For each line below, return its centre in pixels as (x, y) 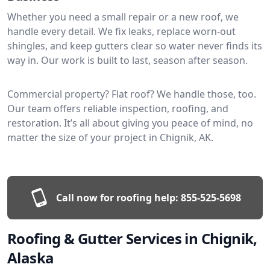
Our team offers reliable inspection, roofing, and (118, 108)
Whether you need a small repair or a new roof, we (123, 17)
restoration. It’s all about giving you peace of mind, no (130, 123)
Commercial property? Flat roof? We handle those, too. (132, 94)
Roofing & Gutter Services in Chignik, (132, 238)
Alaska (31, 257)
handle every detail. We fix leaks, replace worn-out (121, 31)
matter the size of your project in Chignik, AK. (110, 137)
